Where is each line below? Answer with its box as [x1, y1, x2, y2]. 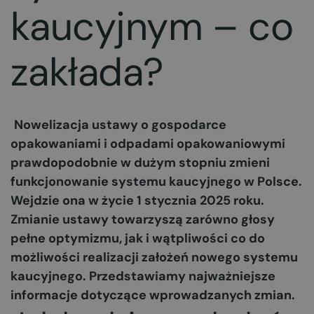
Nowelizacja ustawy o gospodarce [14, 116, 226, 133]
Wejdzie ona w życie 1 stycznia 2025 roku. [11, 192, 264, 209]
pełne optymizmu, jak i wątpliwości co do [11, 230, 265, 247]
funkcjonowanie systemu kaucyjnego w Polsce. [11, 173, 302, 190]
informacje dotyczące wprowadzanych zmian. [11, 287, 295, 303]
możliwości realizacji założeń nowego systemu [11, 249, 298, 266]
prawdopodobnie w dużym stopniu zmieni [11, 154, 270, 171]
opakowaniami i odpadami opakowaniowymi [11, 135, 285, 152]
